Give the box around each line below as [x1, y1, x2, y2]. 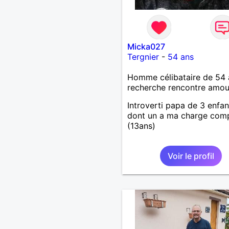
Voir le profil [167, 150, 214, 161]
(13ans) [127, 120, 155, 131]
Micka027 [127, 41, 165, 52]
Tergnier [127, 51, 159, 62]
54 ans [167, 51, 194, 62]
